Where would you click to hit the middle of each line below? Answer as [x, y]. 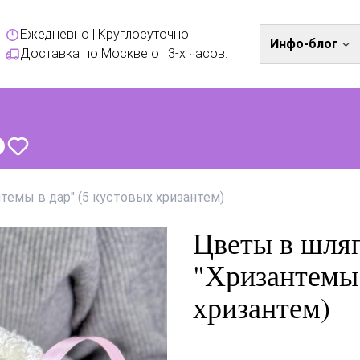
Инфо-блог [304, 44]
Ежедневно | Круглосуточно [105, 34]
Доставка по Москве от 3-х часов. [124, 53]
